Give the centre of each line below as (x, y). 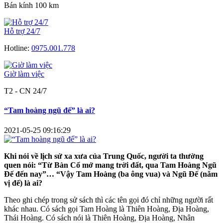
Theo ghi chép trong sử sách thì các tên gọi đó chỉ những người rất (109, 200)
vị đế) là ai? (23, 183)
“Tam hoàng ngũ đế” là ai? (50, 111)
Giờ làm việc (24, 74)
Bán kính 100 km (31, 5)
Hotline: (18, 48)
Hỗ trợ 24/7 (22, 31)
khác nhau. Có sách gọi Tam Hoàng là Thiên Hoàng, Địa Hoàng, (107, 209)
